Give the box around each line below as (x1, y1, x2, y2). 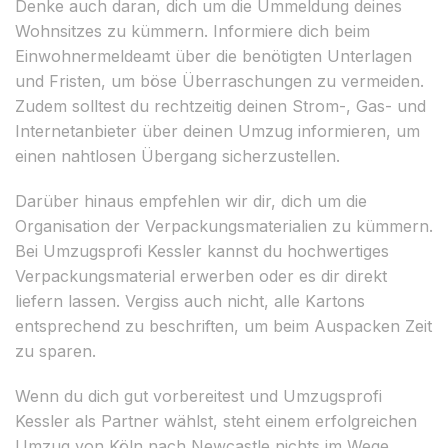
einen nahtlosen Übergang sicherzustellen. (15, 145, 340, 166)
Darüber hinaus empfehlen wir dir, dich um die (15, 190, 367, 211)
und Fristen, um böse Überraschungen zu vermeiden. (15, 70, 424, 91)
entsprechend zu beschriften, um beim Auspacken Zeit (15, 315, 432, 336)
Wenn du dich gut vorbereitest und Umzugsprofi (15, 385, 382, 406)
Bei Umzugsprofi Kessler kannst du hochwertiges (15, 240, 389, 261)
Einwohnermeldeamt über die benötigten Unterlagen (15, 45, 412, 66)
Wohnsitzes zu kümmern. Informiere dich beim (15, 20, 370, 41)
